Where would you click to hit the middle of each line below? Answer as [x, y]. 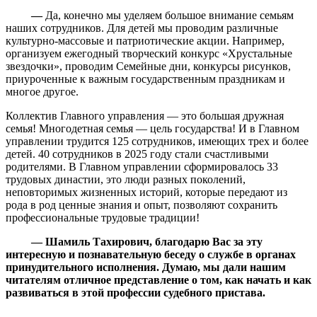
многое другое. [42, 91]
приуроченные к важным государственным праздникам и [145, 79]
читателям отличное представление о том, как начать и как [158, 279]
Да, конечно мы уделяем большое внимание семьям [169, 15]
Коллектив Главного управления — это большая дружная [145, 115]
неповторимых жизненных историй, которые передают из [146, 192]
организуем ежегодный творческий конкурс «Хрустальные [149, 53]
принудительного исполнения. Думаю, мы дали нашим [146, 267]
